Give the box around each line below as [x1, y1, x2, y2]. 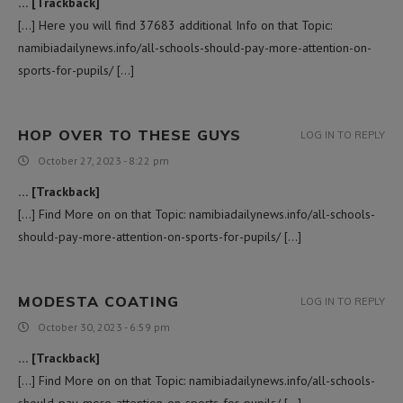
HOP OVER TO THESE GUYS [18, 125, 241, 144]
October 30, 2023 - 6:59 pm [38, 319, 170, 334]
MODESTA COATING [18, 291, 179, 310]
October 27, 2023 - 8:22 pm [38, 153, 169, 167]
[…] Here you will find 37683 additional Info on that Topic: [18, 16, 332, 33]
